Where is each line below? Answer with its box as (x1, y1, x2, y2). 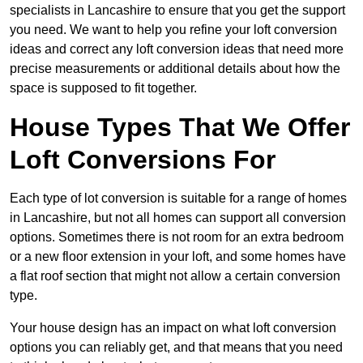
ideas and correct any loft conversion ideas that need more (10, 42, 344, 57)
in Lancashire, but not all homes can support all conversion (10, 211, 346, 225)
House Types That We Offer (10, 113, 350, 143)
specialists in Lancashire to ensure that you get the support (10, 3, 345, 18)
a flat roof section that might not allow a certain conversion (10, 269, 340, 284)
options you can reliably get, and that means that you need (10, 340, 343, 355)
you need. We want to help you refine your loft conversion (10, 23, 337, 37)
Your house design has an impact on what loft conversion (10, 321, 336, 335)
